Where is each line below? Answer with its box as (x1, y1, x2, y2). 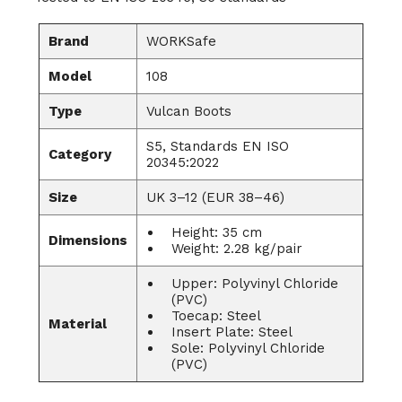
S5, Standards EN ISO (146, 137, 289, 154)
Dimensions (48, 232, 127, 249)
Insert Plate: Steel (171, 323, 293, 340)
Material (48, 315, 107, 332)
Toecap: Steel (171, 307, 261, 324)
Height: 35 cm (171, 223, 262, 240)
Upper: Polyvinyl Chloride (171, 275, 338, 292)
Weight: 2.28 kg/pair (171, 240, 302, 257)
